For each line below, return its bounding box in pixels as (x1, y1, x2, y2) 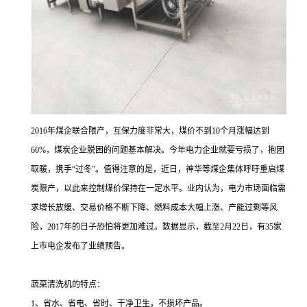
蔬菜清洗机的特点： (31, 280, 105, 289)
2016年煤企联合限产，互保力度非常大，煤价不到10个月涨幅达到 (31, 126, 269, 136)
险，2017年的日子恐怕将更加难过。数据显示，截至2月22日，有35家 (31, 222, 282, 232)
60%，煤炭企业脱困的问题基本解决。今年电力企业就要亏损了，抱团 (31, 145, 284, 155)
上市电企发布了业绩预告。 (31, 241, 130, 251)
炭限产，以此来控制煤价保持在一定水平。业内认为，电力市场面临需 (31, 184, 286, 193)
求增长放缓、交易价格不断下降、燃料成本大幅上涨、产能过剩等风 (31, 203, 278, 212)
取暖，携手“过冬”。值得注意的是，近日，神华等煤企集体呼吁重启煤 (31, 164, 284, 174)
